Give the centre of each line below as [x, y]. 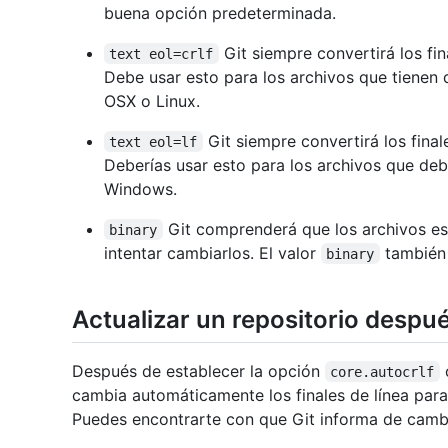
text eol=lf [153, 141]
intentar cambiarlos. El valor [212, 252]
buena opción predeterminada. [220, 12]
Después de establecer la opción [198, 370]
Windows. [140, 188]
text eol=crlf [161, 53]
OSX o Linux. [152, 100]
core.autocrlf [382, 371]
